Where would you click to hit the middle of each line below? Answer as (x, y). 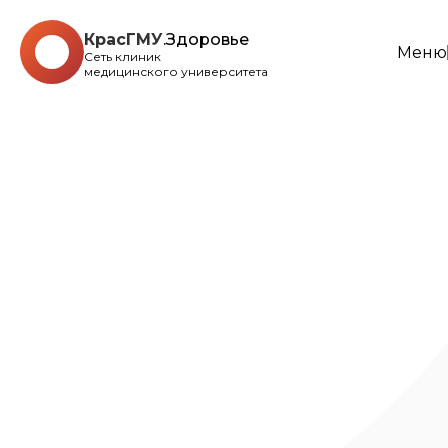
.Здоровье (206, 39)
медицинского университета (176, 71)
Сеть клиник (122, 56)
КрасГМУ (123, 39)
